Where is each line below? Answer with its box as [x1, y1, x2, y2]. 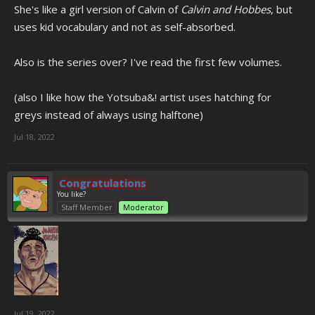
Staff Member [61, 202, 112, 212]
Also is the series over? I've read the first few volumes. [14, 55, 282, 69]
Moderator [123, 202, 164, 212]
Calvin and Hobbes [181, 2, 271, 16]
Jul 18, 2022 [14, 131, 55, 142]
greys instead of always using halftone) [14, 108, 203, 122]
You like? [57, 189, 86, 199]
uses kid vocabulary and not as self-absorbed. [14, 20, 236, 34]
